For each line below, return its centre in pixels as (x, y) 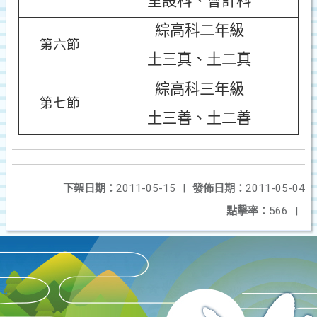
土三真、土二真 (199, 59)
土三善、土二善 (199, 118)
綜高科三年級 (199, 89)
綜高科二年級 (199, 30)
